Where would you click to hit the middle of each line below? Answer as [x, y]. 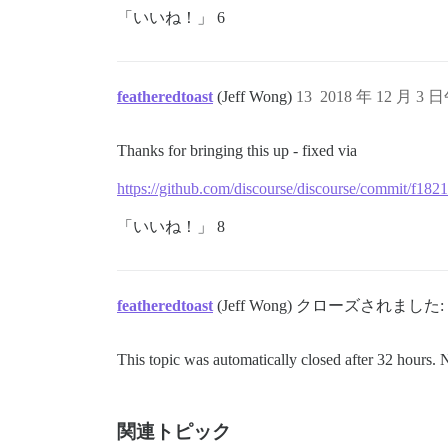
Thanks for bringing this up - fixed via [237, 151]
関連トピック [174, 432]
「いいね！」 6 [171, 18]
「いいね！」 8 [171, 227]
